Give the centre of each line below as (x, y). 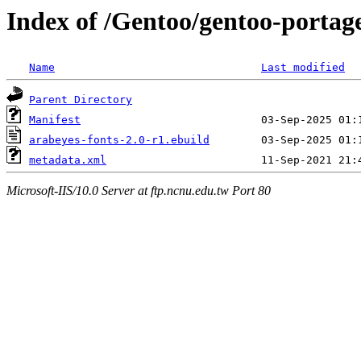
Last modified (303, 68)
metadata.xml (68, 160)
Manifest (55, 120)
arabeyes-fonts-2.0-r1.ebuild (119, 140)
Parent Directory (81, 100)
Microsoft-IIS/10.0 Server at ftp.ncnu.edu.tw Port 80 (139, 190)
